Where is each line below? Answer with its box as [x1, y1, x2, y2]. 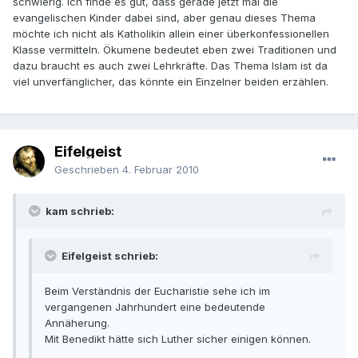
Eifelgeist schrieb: [62, 249, 158, 263]
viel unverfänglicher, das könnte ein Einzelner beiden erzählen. [13, 75, 328, 89]
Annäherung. [45, 316, 109, 330]
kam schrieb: [46, 205, 114, 218]
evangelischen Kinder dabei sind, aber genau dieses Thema [13, 11, 316, 25]
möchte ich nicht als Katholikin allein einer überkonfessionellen [13, 27, 329, 41]
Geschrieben [54, 163, 122, 177]
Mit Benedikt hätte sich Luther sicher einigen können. [45, 332, 311, 346]
